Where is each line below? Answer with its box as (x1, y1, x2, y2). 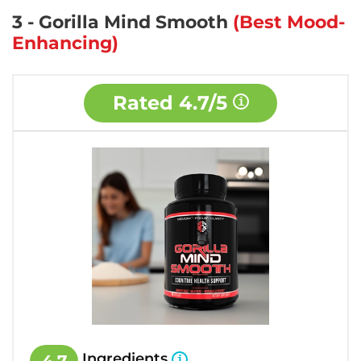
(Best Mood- (233, 11, 345, 34)
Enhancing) (12, 32, 118, 55)
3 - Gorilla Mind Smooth (12, 11, 233, 34)
